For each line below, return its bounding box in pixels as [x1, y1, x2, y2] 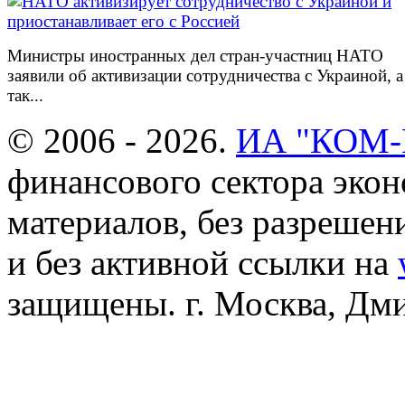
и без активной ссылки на [7, 242, 398, 282]
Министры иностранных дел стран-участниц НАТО [7, 45, 383, 65]
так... [7, 85, 43, 105]
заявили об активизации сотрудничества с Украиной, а [7, 65, 403, 85]
